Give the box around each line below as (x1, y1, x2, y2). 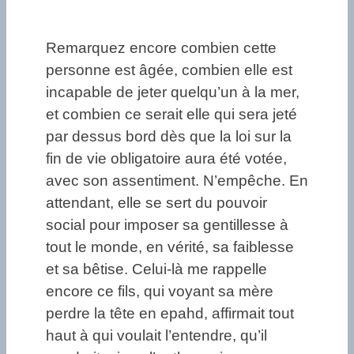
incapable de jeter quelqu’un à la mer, (46, 84, 299, 101)
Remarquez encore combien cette (46, 40, 277, 57)
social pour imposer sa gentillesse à (46, 217, 288, 234)
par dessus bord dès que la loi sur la (46, 128, 292, 145)
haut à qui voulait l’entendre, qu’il (46, 327, 267, 345)
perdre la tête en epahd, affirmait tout (46, 305, 294, 322)
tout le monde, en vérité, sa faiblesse (46, 239, 294, 256)
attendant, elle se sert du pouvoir (46, 194, 267, 212)
